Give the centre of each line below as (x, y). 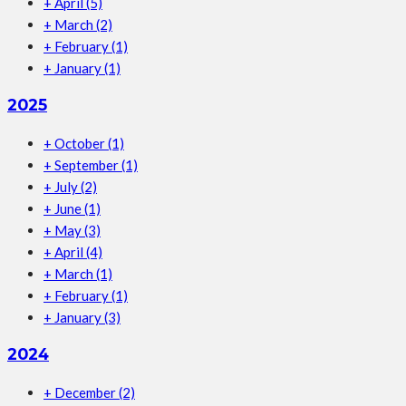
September (88, 164)
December (87, 392)
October (81, 143)
